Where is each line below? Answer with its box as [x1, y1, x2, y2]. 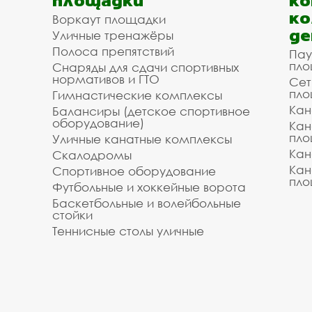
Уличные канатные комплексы [52, 132, 232, 147]
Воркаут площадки [52, 12, 166, 27]
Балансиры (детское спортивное [52, 104, 250, 119]
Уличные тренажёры [52, 28, 173, 43]
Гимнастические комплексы [52, 88, 222, 103]
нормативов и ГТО [52, 72, 159, 87]
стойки [52, 208, 93, 223]
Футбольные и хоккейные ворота [52, 180, 246, 195]
